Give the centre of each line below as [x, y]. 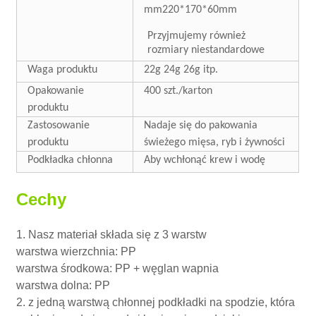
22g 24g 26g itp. [181, 69]
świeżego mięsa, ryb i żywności [215, 142]
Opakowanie [56, 91]
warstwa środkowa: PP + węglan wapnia [118, 268]
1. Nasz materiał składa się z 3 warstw [112, 234]
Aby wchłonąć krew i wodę [205, 160]
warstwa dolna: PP [63, 285]
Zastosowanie [59, 125]
